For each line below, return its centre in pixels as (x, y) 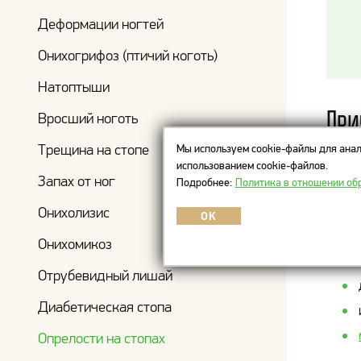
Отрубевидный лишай (105, 275)
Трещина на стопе (93, 149)
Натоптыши (74, 87)
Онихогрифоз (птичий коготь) (128, 55)
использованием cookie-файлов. (252, 165)
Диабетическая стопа (105, 307)
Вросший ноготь (88, 118)
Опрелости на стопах (102, 338)
